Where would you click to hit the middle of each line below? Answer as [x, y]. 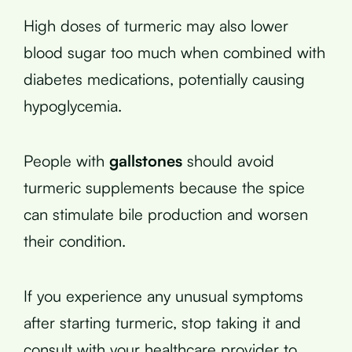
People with [66, 160]
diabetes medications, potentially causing [164, 79]
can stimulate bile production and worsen [166, 214]
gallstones [146, 160]
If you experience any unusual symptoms [163, 295]
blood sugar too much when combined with [174, 52]
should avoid [228, 160]
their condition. [75, 240]
